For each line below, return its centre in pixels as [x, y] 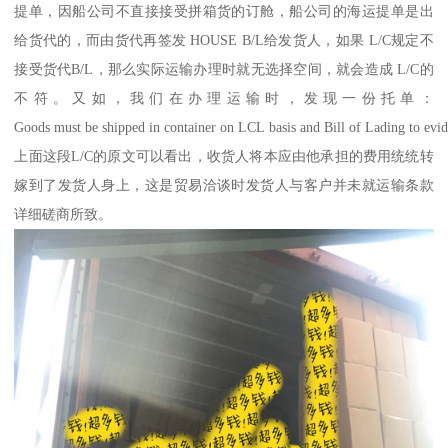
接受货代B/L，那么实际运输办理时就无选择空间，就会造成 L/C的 [224, 69]
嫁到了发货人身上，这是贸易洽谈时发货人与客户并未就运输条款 [224, 185]
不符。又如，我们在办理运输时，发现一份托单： [224, 98]
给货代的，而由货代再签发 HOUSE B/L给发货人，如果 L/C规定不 [224, 40]
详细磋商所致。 [63, 214]
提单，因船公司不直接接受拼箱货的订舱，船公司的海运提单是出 [224, 11]
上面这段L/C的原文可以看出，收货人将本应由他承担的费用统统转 [224, 156]
